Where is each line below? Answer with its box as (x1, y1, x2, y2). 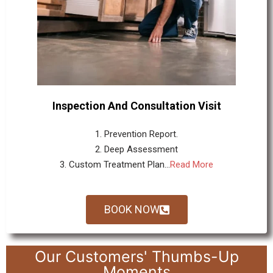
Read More (170, 158, 213, 170)
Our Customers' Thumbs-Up (34, 247, 239, 266)
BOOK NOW (104, 202, 160, 216)
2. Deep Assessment (95, 143, 178, 155)
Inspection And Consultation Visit (52, 99, 221, 112)
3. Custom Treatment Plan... (60, 158, 170, 170)
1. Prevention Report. (95, 128, 178, 140)
